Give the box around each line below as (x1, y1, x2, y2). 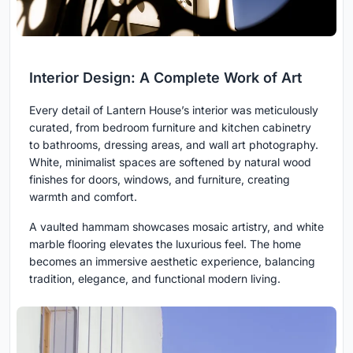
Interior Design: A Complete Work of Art (29, 69, 302, 87)
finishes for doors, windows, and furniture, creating (29, 173, 290, 187)
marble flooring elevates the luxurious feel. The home (29, 237, 301, 251)
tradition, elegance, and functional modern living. (29, 272, 281, 286)
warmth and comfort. (29, 190, 137, 204)
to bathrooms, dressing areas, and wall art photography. (29, 138, 318, 152)
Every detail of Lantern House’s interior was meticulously (29, 103, 318, 117)
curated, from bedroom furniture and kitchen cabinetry (29, 121, 311, 135)
